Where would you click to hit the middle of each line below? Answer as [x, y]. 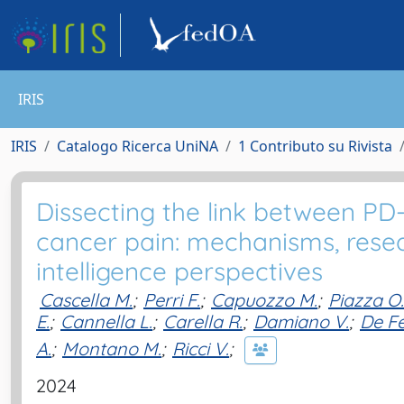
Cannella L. [106, 321]
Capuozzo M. [264, 300]
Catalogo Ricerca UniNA [138, 146]
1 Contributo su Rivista [315, 146]
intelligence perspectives [179, 271]
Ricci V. [201, 348]
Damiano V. [301, 321]
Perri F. [172, 300]
